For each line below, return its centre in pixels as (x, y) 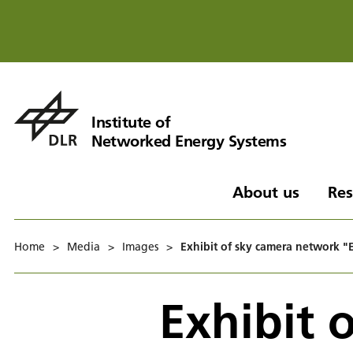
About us (266, 191)
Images (140, 246)
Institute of (131, 121)
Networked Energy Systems (189, 140)
